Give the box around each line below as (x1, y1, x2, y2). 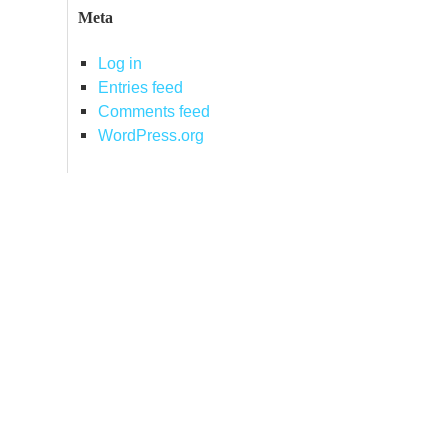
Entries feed (97, 77, 183, 96)
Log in (97, 53, 142, 72)
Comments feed (97, 101, 210, 120)
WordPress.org (97, 125, 204, 144)
